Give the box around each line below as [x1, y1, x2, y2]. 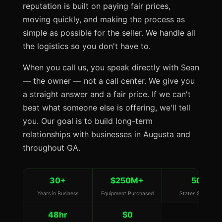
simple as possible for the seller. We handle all [23, 28, 195, 38]
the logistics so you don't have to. [23, 41, 151, 51]
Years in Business [37, 190, 78, 197]
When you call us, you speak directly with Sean [23, 62, 199, 72]
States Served [179, 190, 214, 197]
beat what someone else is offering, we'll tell [23, 103, 190, 112]
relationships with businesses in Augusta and [23, 129, 190, 139]
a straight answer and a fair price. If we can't [23, 89, 191, 99]
